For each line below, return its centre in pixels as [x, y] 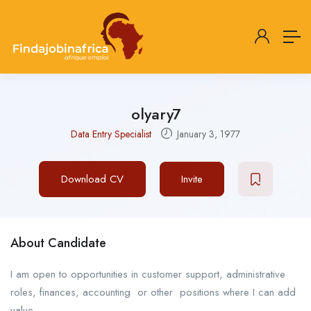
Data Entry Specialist [111, 134]
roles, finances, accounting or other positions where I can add [153, 293]
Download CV [92, 179]
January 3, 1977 [207, 134]
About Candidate [58, 243]
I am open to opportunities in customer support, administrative [148, 275]
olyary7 [155, 114]
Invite [192, 179]
